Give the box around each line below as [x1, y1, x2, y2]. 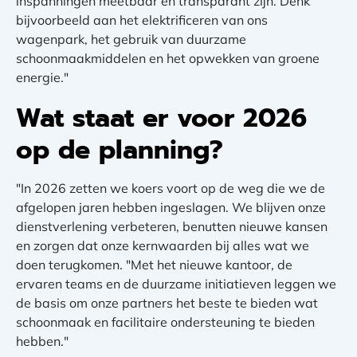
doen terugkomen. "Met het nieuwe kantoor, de [16, 257, 292, 273]
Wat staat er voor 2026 [16, 99, 307, 139]
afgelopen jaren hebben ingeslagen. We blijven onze [16, 199, 326, 216]
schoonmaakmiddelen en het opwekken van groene [16, 50, 320, 67]
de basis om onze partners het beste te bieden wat [16, 295, 318, 312]
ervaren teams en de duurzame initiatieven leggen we [16, 276, 336, 292]
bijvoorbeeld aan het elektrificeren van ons [16, 12, 268, 29]
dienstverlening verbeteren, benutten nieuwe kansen [16, 218, 328, 235]
